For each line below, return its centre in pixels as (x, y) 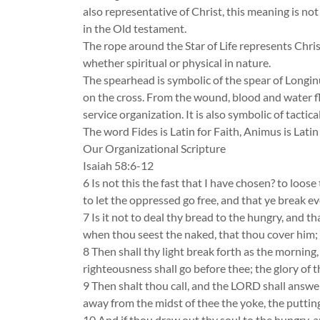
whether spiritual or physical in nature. (177, 62)
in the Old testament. (135, 28)
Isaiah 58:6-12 (118, 165)
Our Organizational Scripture (154, 148)
